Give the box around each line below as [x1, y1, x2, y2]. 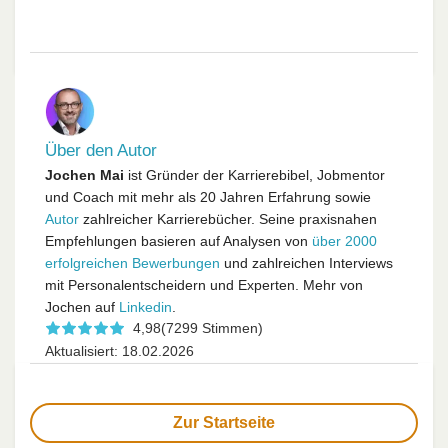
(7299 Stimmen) [161, 320, 263, 337]
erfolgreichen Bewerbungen [45, 255, 220, 272]
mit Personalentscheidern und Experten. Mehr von [45, 277, 363, 294]
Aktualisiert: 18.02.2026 [45, 343, 194, 360]
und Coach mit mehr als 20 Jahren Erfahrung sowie [45, 189, 371, 206]
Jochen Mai [45, 167, 124, 184]
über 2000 [312, 233, 377, 250]
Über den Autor [45, 141, 157, 161]
